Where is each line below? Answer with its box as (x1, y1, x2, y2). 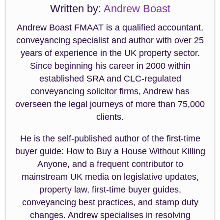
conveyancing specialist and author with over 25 (16, 35, 204, 45)
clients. (96, 111, 124, 122)
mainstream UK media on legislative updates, (21, 171, 199, 182)
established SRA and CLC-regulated (39, 73, 181, 83)
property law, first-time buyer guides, (39, 184, 181, 194)
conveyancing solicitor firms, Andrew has (30, 86, 190, 96)
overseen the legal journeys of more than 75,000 (15, 99, 205, 109)
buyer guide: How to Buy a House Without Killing (15, 146, 205, 156)
